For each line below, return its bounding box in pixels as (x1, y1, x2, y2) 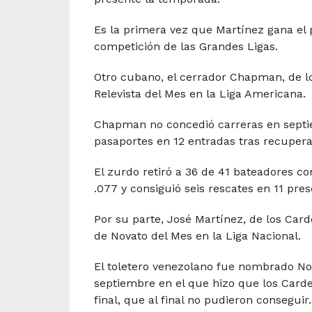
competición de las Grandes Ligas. (93, 40, 278, 53)
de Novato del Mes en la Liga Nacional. (93, 229, 301, 242)
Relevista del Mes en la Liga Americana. (93, 87, 306, 100)
